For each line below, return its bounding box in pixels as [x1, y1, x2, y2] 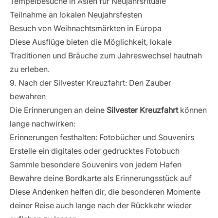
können [178, 105, 207, 115]
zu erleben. [10, 64, 50, 74]
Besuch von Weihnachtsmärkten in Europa [10, 23, 162, 33]
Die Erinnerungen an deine [10, 105, 107, 115]
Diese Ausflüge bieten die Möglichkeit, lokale [10, 37, 172, 47]
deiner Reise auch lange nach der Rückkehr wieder [10, 200, 192, 210]
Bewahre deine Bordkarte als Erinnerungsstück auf [10, 173, 192, 183]
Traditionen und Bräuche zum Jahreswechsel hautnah [10, 51, 202, 60]
